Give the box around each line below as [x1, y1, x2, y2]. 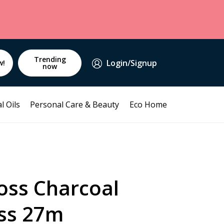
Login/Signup [106, 57, 157, 68]
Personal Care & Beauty [30, 99, 119, 110]
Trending [33, 54, 66, 64]
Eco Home [129, 99, 167, 110]
